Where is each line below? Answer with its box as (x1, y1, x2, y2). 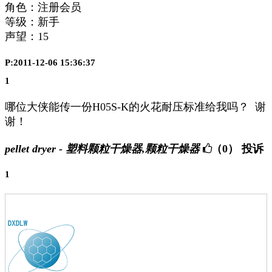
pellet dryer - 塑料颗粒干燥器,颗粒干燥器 (5, 143, 200, 155)
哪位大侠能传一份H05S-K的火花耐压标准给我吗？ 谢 (5, 101, 266, 114)
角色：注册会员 (5, 1, 81, 14)
